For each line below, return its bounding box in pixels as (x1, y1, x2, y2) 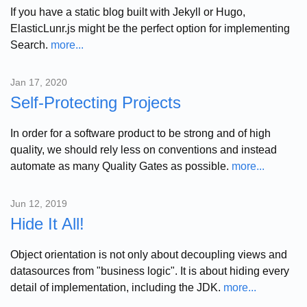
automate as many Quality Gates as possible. (10, 160, 232, 172)
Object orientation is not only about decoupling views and (10, 248, 287, 260)
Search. (10, 38, 51, 51)
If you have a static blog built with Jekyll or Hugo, (10, 5, 245, 18)
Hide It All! (10, 214, 84, 233)
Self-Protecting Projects (10, 93, 181, 112)
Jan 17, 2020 (10, 76, 67, 88)
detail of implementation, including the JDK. (10, 281, 223, 293)
